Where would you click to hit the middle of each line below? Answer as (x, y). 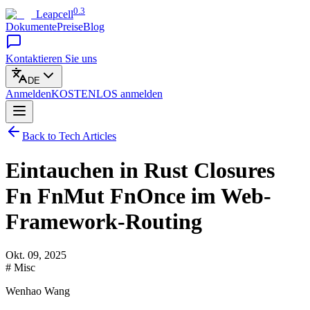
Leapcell (55, 15)
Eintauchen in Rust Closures (140, 170)
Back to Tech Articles (69, 136)
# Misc (20, 268)
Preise (70, 27)
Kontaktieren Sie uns (51, 59)
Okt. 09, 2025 (36, 255)
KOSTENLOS (84, 94)
